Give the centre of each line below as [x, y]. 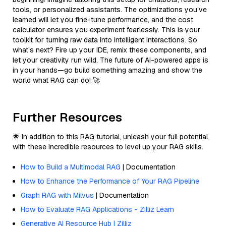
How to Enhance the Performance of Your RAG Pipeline [110, 181]
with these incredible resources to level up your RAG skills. [108, 147]
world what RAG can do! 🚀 [56, 80]
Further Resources [67, 117]
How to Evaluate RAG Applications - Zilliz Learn [97, 209]
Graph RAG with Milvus [57, 195]
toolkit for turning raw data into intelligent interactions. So [105, 40]
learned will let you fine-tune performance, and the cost [103, 19]
